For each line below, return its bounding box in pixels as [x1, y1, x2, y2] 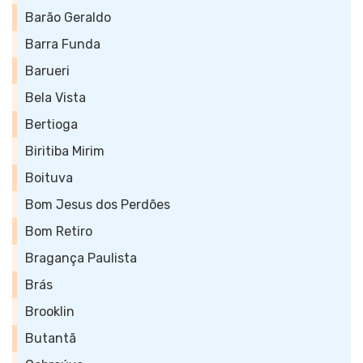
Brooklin [25, 304, 75, 319]
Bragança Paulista [25, 250, 137, 266]
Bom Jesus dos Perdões [25, 197, 170, 212]
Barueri [25, 63, 70, 79]
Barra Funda [25, 36, 100, 52]
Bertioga [25, 117, 78, 132]
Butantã [25, 331, 76, 346]
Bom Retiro [25, 224, 92, 239]
